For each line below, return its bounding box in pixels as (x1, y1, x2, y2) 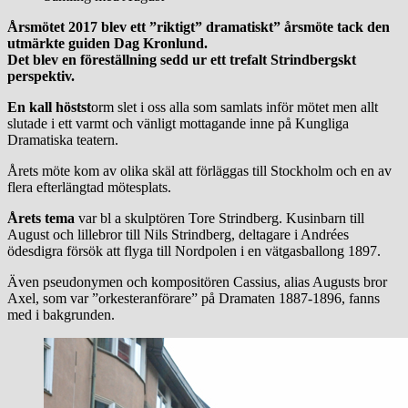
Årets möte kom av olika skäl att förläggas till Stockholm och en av (7, 162, 392, 178)
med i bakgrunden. (7, 306, 115, 322)
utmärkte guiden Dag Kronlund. (7, 35, 208, 51)
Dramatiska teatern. (7, 131, 118, 148)
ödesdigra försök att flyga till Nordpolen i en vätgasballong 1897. (7, 242, 381, 259)
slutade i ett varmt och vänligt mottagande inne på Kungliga (7, 115, 349, 131)
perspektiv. (7, 67, 75, 84)
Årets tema (7, 209, 75, 226)
